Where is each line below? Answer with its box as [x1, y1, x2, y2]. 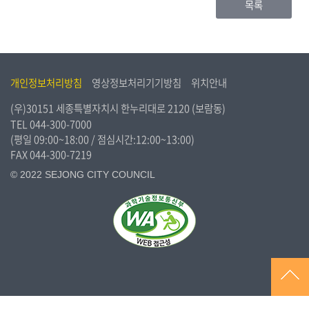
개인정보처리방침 [10, 75, 82, 90]
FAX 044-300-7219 [10, 147, 92, 162]
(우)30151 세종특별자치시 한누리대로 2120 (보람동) [10, 101, 226, 116]
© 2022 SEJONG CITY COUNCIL [10, 169, 155, 180]
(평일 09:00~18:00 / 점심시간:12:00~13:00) [10, 132, 195, 147]
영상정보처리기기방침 [92, 75, 181, 90]
